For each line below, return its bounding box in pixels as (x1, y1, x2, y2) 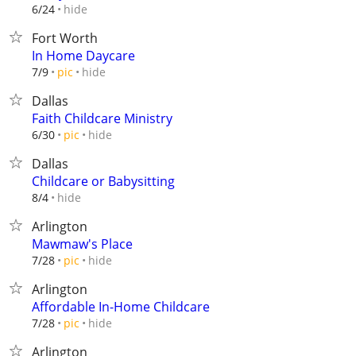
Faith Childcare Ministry (32, 110, 172, 127)
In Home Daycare (32, 47, 135, 64)
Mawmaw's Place (32, 235, 133, 253)
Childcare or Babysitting (32, 172, 175, 190)
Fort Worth (32, 29, 98, 47)
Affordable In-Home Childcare (32, 298, 210, 315)
